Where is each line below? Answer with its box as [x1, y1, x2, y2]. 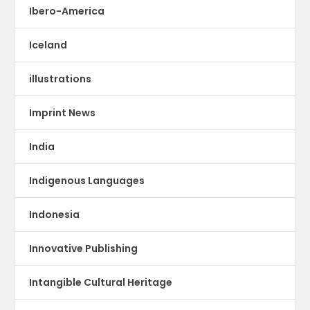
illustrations [29, 71, 92, 86]
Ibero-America [29, 3, 105, 18]
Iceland [29, 37, 68, 52]
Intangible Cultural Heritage [29, 275, 173, 289]
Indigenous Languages [29, 173, 145, 188]
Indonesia [29, 207, 80, 221]
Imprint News [29, 105, 96, 120]
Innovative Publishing [29, 241, 138, 255]
